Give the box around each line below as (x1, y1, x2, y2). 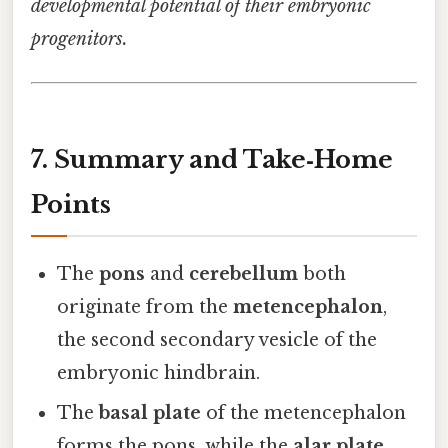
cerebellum (189, 263, 299, 286)
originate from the (57, 296, 234, 319)
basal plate (99, 402, 202, 425)
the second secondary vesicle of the (57, 329, 378, 352)
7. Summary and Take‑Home (31, 145, 393, 175)
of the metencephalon (201, 402, 407, 425)
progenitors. (31, 28, 128, 51)
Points (31, 190, 111, 220)
